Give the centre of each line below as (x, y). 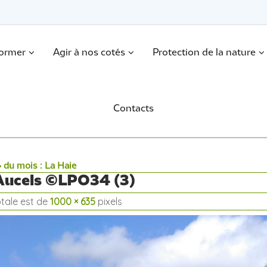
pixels (108, 201)
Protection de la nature (204, 53)
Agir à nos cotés (89, 53)
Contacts (133, 109)
